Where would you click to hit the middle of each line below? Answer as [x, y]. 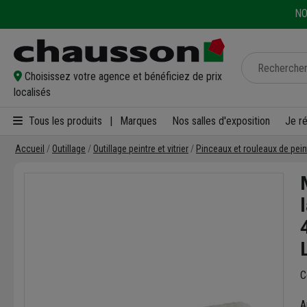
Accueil [30, 148]
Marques [138, 121]
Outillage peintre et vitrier [141, 148]
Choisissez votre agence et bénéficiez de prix [123, 76]
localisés [32, 92]
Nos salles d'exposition [221, 121]
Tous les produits [64, 121]
